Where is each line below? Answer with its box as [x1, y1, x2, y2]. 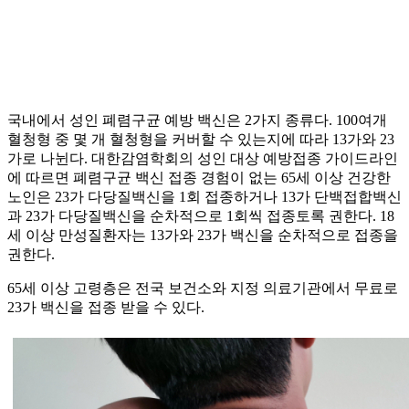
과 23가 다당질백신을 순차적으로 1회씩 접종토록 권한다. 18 [7, 208, 394, 225]
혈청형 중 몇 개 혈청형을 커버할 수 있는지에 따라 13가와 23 [7, 131, 394, 148]
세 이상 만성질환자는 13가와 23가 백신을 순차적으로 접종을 [7, 227, 398, 244]
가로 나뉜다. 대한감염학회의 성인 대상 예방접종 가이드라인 [7, 151, 398, 167]
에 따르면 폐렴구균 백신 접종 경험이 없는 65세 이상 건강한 [7, 170, 391, 186]
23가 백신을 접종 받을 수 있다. [7, 299, 204, 316]
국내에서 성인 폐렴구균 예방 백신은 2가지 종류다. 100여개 [7, 112, 387, 129]
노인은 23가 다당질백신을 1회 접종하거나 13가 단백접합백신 [7, 189, 402, 205]
